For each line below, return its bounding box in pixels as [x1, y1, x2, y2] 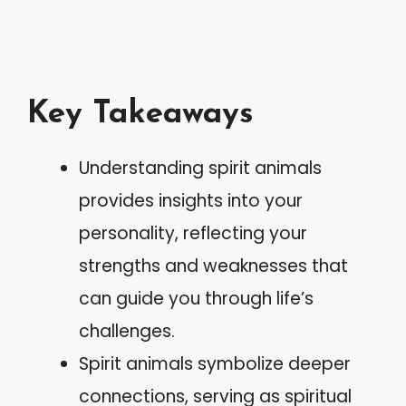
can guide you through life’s [79, 285, 314, 311]
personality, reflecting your [79, 220, 307, 246]
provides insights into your [79, 188, 303, 213]
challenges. [79, 318, 175, 343]
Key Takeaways [27, 98, 254, 130]
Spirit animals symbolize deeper [79, 351, 351, 376]
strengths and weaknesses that [79, 253, 348, 278]
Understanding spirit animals [79, 155, 322, 180]
